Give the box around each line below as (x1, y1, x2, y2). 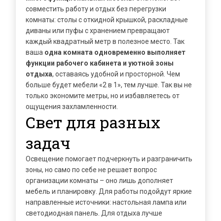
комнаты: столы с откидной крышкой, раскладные (26, 16, 188, 24)
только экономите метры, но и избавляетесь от (26, 92, 180, 100)
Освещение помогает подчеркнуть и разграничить (26, 155, 192, 163)
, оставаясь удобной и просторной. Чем (52, 70, 180, 78)
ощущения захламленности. (26, 103, 118, 110)
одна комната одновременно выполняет (44, 48, 185, 56)
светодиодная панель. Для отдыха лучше (26, 209, 162, 217)
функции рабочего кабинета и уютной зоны (26, 59, 174, 67)
